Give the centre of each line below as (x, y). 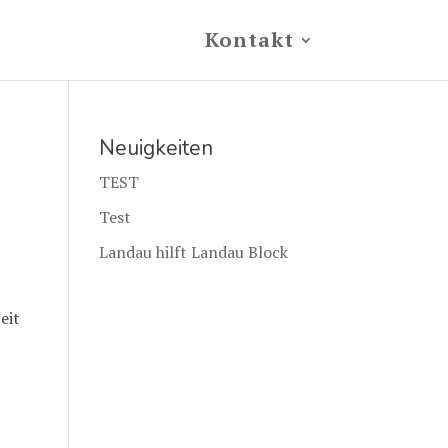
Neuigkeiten (155, 148)
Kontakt (249, 39)
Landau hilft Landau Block (193, 252)
